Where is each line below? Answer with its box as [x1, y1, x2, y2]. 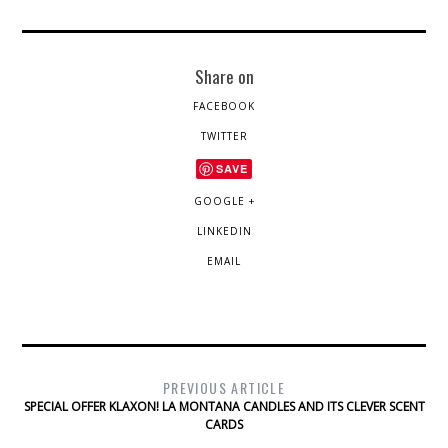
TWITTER [200, 128, 248, 143]
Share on [194, 62, 254, 89]
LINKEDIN [196, 223, 252, 238]
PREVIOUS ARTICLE [162, 376, 286, 398]
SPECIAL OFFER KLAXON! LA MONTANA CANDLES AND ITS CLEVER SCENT [23, 397, 425, 415]
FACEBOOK [193, 98, 255, 113]
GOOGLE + [193, 193, 255, 208]
